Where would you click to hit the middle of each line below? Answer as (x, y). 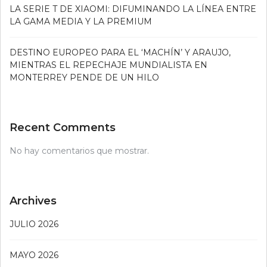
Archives (33, 201)
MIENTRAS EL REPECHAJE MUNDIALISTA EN (108, 65)
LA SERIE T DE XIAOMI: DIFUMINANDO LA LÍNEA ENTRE (133, 9)
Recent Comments (63, 128)
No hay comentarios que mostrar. (79, 151)
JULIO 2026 (34, 224)
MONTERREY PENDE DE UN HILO (84, 78)
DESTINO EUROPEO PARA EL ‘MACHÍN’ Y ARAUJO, (120, 53)
